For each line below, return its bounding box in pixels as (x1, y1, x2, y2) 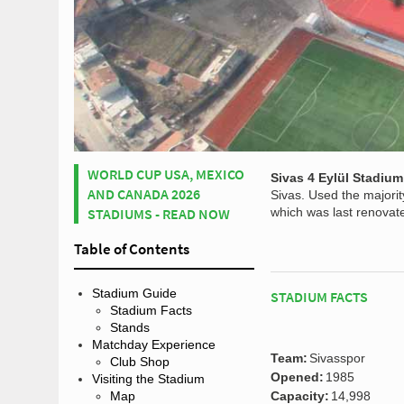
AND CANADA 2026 (87, 184, 200, 203)
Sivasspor (309, 350, 365, 365)
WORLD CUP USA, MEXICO (87, 164, 244, 183)
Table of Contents (74, 238, 189, 259)
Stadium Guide (92, 285, 177, 300)
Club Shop (110, 353, 170, 369)
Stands (110, 319, 150, 335)
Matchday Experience (92, 336, 216, 352)
